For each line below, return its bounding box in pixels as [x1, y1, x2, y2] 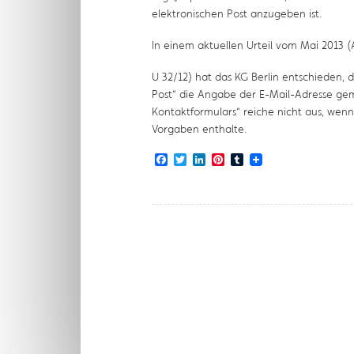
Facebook [168, 151, 225, 168]
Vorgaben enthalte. [152, 122, 247, 136]
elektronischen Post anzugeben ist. [152, 6, 322, 21]
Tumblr [243, 151, 281, 168]
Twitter [186, 151, 224, 168]
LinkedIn [205, 151, 253, 168]
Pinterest [224, 151, 272, 168]
